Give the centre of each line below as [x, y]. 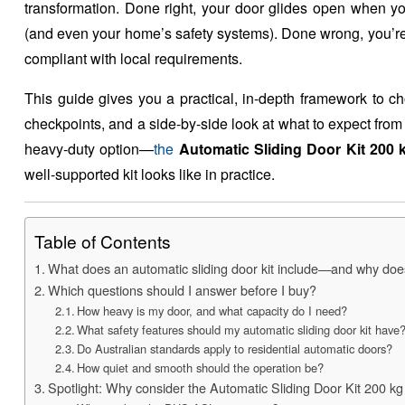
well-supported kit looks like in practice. [150, 174]
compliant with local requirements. [133, 58]
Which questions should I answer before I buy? [182, 289]
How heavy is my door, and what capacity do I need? [212, 310]
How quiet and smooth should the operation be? [201, 367]
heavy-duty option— [89, 148]
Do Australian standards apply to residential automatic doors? [235, 348]
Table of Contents [103, 241]
